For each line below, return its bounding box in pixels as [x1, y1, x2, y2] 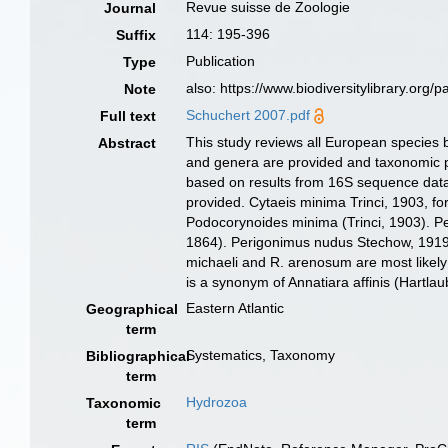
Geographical [86, 301, 178, 317]
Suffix [116, 27, 157, 43]
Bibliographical [86, 348, 190, 364]
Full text [100, 108, 157, 124]
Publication [186, 53, 256, 69]
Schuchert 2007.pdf [186, 107, 311, 123]
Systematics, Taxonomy [186, 347, 336, 363]
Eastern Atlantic [186, 300, 285, 316]
